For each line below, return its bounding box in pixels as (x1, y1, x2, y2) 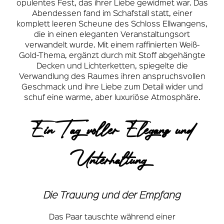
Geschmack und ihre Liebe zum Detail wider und (21, 83, 203, 91)
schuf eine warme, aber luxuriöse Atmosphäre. (23, 94, 200, 101)
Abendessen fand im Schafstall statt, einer (31, 10, 192, 17)
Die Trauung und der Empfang (43, 191, 181, 200)
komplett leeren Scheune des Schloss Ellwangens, (16, 20, 207, 28)
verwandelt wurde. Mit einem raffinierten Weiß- (24, 41, 199, 49)
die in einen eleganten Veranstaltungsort (34, 31, 190, 38)
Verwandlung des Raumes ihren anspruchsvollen (18, 73, 205, 80)
